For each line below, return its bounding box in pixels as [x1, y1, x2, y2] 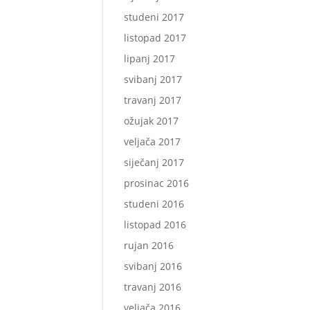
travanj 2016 [124, 280, 182, 293]
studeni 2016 [124, 197, 185, 210]
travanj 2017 [124, 93, 182, 107]
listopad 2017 [124, 31, 187, 44]
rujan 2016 [124, 239, 174, 252]
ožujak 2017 [124, 114, 179, 127]
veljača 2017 [124, 135, 181, 148]
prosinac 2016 [124, 176, 190, 190]
